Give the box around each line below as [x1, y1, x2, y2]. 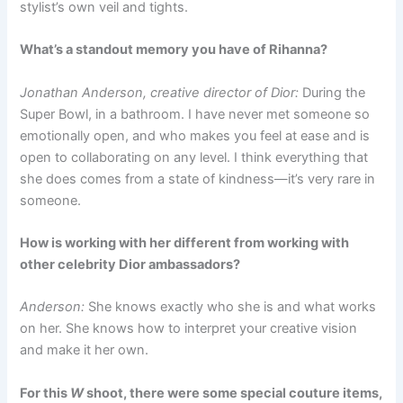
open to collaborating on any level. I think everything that [20, 148, 369, 166]
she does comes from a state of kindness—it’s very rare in [20, 170, 376, 187]
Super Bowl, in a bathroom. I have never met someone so [20, 105, 371, 122]
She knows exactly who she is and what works [88, 299, 377, 316]
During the [299, 84, 366, 101]
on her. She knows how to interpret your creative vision [20, 320, 358, 337]
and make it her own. [20, 342, 149, 359]
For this [20, 384, 71, 401]
